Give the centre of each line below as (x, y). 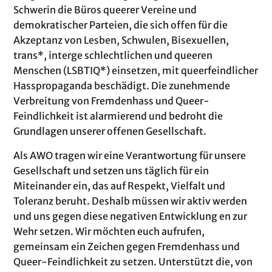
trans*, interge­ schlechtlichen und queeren (113, 56)
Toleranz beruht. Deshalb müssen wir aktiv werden (131, 201)
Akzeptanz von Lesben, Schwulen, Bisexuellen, (121, 40)
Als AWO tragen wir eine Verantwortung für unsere (130, 155)
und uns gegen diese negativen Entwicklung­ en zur (131, 216)
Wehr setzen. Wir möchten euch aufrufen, (109, 231)
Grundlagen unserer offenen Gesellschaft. (110, 131)
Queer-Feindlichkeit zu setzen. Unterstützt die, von (133, 261)
